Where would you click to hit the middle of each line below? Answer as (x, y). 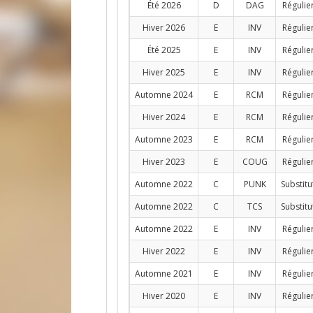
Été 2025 (164, 50)
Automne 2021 (164, 274)
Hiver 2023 (164, 162)
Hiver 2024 (164, 117)
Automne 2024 (164, 95)
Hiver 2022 (164, 251)
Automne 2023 (164, 139)
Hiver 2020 (164, 296)
